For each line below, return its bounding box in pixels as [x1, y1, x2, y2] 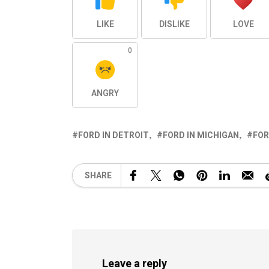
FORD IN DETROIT [78, 129, 149, 142]
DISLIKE [159, 18, 190, 31]
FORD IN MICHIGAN [163, 129, 239, 142]
